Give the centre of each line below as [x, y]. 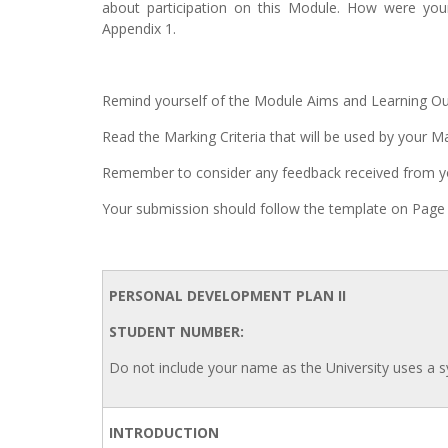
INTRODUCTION [164, 432]
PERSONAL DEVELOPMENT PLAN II [227, 295]
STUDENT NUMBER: [176, 331]
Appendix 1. [139, 28]
